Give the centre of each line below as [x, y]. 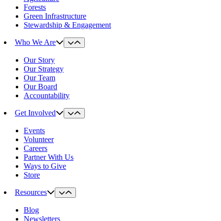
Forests [35, 7]
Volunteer [39, 140]
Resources [31, 192]
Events [34, 131]
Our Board [40, 87]
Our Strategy [44, 69]
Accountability [47, 96]
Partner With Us [49, 157]
